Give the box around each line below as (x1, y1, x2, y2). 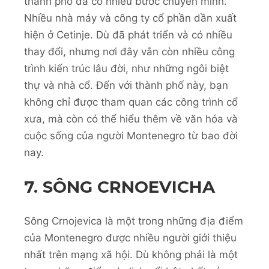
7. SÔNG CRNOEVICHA (24, 176, 220, 197)
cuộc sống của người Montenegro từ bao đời (24, 130, 238, 142)
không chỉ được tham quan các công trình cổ (24, 96, 238, 109)
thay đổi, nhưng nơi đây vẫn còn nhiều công (24, 46, 235, 58)
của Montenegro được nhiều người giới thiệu (24, 232, 237, 244)
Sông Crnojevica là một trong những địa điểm (24, 215, 243, 228)
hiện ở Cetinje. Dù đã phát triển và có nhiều (24, 29, 232, 41)
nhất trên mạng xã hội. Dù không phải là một (24, 249, 238, 261)
